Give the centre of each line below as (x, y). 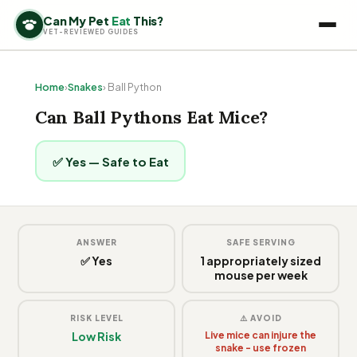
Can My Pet (77, 20)
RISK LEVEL (96, 318)
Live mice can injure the (261, 335)
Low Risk (96, 336)
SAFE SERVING (261, 242)
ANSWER (96, 242)
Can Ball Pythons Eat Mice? (152, 117)
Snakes (85, 87)
